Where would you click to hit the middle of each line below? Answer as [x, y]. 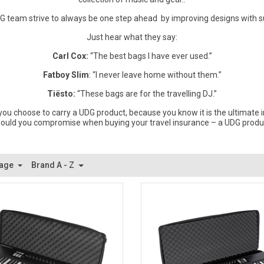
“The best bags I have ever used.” [150, 56]
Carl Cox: [70, 56]
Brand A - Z [54, 165]
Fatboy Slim [66, 75]
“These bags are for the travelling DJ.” [146, 93]
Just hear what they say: [132, 37]
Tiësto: [61, 93]
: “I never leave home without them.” [155, 75]
